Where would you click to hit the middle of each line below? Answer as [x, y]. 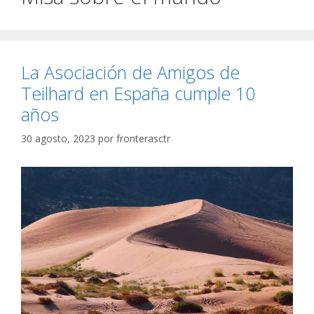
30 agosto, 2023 [58, 138]
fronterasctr [143, 138]
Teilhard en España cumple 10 [138, 93]
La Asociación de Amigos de [130, 72]
